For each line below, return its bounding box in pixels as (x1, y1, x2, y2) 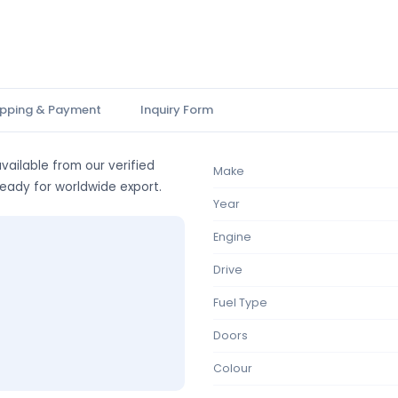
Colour (213, 361, 252, 376)
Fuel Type (213, 295, 267, 310)
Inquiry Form (140, 101, 213, 118)
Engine (213, 229, 251, 244)
